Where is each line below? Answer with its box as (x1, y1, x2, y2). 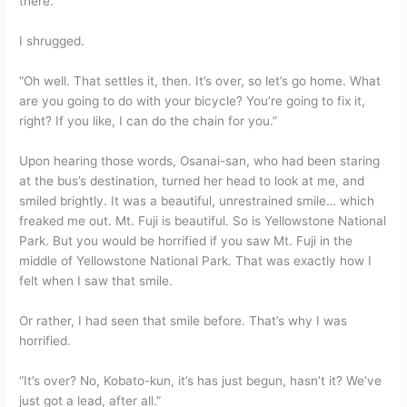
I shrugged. (19, 34, 85, 49)
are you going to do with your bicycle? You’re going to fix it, (19, 93, 366, 108)
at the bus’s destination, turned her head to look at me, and (19, 173, 365, 188)
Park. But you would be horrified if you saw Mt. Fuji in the (19, 233, 353, 248)
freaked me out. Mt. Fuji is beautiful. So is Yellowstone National (19, 213, 387, 228)
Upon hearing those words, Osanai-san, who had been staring (19, 153, 381, 168)
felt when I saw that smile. (19, 273, 174, 288)
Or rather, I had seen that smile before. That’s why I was (19, 313, 348, 328)
